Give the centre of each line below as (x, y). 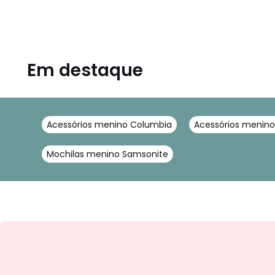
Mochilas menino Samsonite (107, 154)
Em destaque (85, 70)
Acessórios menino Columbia (109, 125)
